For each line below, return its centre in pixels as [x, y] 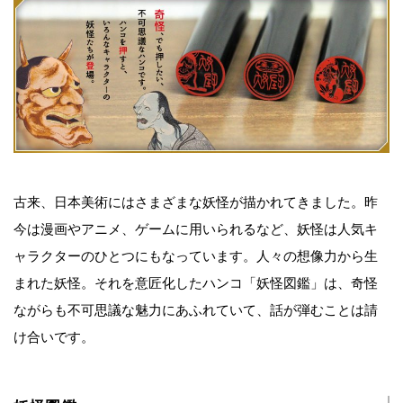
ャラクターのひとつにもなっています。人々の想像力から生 [196, 257]
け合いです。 [54, 338]
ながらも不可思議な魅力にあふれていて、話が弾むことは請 [196, 311]
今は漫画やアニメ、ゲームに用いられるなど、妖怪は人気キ [196, 230]
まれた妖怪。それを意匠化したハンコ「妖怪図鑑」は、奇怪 [196, 284]
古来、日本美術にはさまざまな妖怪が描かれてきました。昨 [196, 203]
